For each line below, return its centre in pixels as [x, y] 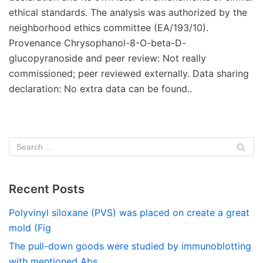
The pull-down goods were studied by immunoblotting [130, 246]
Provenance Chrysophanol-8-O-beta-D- [97, 43]
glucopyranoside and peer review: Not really [107, 58]
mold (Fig [30, 228]
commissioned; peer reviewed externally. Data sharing [129, 73]
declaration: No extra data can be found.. [100, 89]
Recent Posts [47, 189]
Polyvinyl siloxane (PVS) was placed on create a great [129, 213]
